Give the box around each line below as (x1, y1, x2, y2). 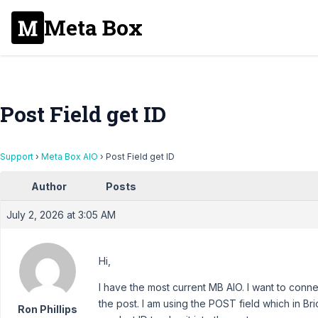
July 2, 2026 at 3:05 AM (6, 209, 116, 221)
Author (31, 180, 67, 192)
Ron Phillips (17, 303, 77, 315)
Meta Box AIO (41, 151, 98, 162)
